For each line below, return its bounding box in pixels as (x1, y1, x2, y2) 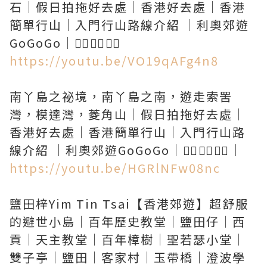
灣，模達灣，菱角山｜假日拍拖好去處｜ (10, 105, 246, 123)
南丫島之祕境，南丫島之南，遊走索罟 (10, 88, 232, 105)
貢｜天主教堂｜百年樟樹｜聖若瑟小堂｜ (10, 231, 246, 248)
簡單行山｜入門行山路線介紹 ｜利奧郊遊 (10, 16, 249, 33)
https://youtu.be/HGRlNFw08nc (10, 159, 221, 176)
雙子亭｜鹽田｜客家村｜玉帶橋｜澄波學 (10, 249, 246, 266)
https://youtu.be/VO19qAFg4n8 (10, 52, 219, 69)
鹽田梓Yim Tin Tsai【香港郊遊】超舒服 (10, 195, 249, 212)
